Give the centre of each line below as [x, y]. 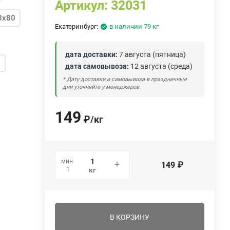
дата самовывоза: [97, 66]
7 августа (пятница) [152, 54]
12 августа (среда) [161, 66]
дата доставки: [92, 54]
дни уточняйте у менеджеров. [102, 87]
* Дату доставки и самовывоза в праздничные [125, 79]
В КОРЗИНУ [130, 217]
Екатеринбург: [77, 26]
